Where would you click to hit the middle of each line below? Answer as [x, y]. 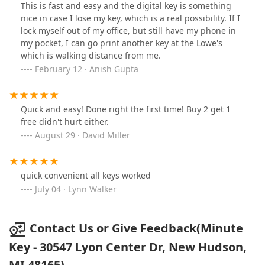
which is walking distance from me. [91, 56]
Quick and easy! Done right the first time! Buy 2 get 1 [126, 109]
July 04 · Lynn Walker [76, 189]
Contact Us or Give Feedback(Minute [136, 228]
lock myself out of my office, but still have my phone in [128, 31]
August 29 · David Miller [83, 135]
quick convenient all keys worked [86, 176]
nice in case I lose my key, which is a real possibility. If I [130, 18]
